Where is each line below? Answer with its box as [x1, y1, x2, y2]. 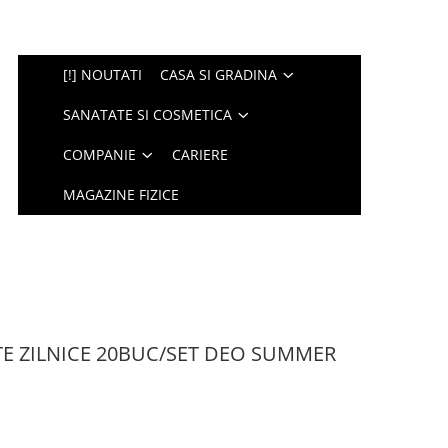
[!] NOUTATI [63, 65, 143, 84]
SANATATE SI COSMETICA [63, 105, 233, 124]
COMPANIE [63, 145, 137, 164]
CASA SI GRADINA [160, 65, 278, 84]
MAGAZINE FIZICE [63, 185, 180, 204]
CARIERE [172, 145, 229, 164]
